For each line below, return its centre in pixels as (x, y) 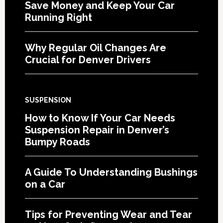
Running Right (58, 17)
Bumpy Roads (57, 142)
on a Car (45, 184)
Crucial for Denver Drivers (88, 59)
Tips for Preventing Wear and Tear (108, 214)
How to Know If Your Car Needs (100, 118)
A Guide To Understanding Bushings (111, 172)
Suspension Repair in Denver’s (97, 130)
